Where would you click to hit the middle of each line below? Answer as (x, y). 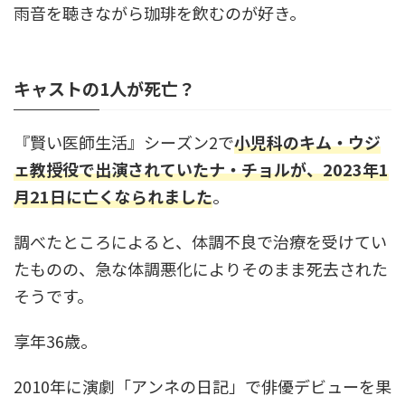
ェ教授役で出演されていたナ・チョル (152, 169)
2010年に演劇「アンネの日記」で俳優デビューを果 (202, 386)
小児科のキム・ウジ (307, 141)
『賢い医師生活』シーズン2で (124, 141)
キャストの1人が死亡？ (104, 88)
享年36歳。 (55, 340)
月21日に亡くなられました (113, 196)
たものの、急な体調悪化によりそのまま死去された (201, 268)
